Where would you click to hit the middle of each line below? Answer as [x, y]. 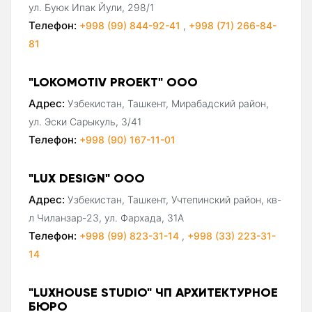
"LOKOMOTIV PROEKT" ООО [113, 81]
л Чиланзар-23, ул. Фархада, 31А [106, 217]
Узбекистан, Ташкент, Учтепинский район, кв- [174, 199]
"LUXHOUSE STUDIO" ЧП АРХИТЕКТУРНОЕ [153, 292]
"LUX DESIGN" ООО [87, 178]
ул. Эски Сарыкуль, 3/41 [85, 121]
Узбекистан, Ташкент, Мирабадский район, [168, 103]
